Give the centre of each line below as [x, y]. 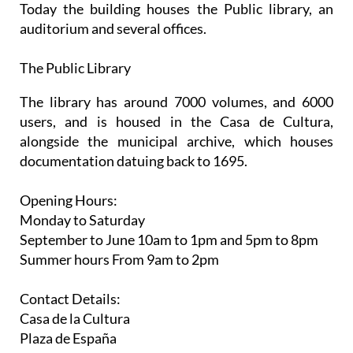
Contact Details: [70, 299]
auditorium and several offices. [113, 28]
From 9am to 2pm [164, 259]
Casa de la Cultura [75, 318]
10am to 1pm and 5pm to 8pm [227, 240]
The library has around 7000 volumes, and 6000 [176, 102]
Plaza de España [68, 338]
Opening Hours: [69, 200]
